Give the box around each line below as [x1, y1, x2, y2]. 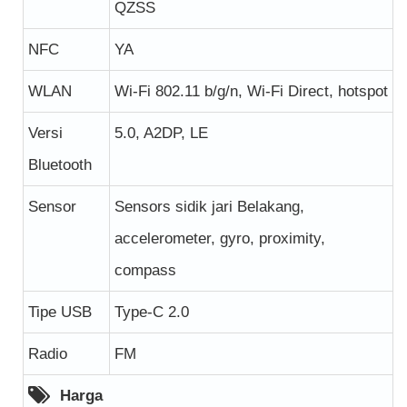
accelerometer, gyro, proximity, [114, 229, 325, 247]
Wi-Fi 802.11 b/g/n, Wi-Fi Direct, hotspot [114, 82, 388, 100]
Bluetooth [28, 155, 92, 174]
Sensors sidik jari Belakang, [114, 197, 304, 215]
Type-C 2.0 [114, 303, 189, 321]
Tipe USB [28, 303, 92, 321]
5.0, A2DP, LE [114, 124, 208, 142]
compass [114, 261, 176, 279]
